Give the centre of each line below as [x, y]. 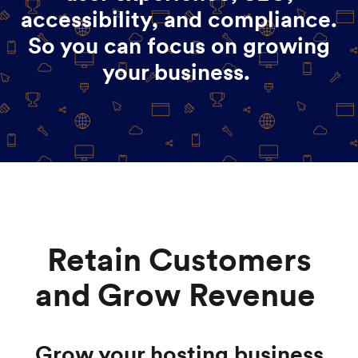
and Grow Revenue [179, 294]
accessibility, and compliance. [179, 19]
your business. [179, 72]
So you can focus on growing [179, 45]
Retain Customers [179, 259]
